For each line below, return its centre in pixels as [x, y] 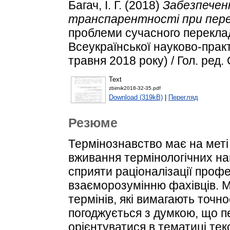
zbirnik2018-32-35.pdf [135, 88]
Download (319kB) [136, 98]
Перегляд [183, 98]
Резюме [93, 123]
